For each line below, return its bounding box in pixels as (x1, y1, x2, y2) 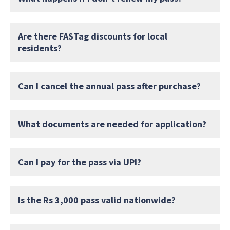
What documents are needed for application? (18, 118, 206, 130)
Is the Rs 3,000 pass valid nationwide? (18, 194, 176, 206)
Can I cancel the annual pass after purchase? (18, 80, 201, 92)
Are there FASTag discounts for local (18, 30, 167, 42)
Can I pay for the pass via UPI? (18, 156, 141, 168)
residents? (18, 42, 62, 54)
